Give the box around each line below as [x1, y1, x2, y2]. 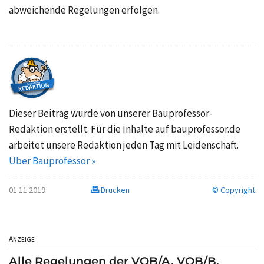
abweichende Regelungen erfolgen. [9, 4, 160, 17]
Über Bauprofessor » [9, 154, 95, 168]
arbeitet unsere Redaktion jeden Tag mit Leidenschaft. [9, 138, 239, 152]
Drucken [99, 184, 130, 196]
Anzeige [9, 234, 35, 245]
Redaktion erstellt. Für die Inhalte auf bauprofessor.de [9, 123, 240, 136]
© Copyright [212, 184, 255, 196]
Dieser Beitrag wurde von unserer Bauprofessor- [9, 107, 213, 120]
